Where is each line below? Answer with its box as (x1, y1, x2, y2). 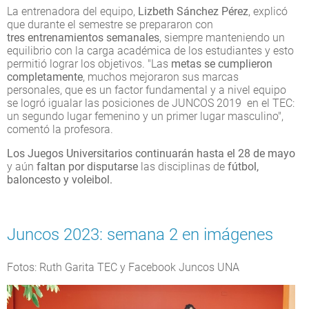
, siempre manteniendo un (159, 30, 285, 44)
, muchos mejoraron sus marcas (83, 70, 239, 83)
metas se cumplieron (168, 57, 272, 70)
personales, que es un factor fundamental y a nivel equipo (7, 83, 286, 97)
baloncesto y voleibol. (7, 172, 112, 186)
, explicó (248, 4, 288, 18)
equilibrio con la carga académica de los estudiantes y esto (7, 43, 294, 57)
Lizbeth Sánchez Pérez (138, 4, 248, 18)
